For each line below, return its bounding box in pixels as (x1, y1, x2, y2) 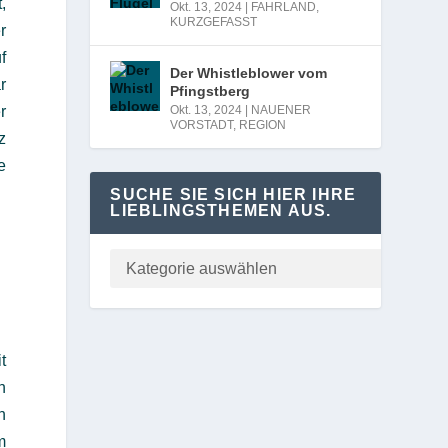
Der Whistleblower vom (170, 64, 328, 81)
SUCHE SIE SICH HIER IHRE (110, 185, 357, 203)
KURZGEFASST (170, 14, 258, 29)
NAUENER (251, 102, 312, 117)
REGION (239, 117, 287, 132)
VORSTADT (170, 117, 234, 132)
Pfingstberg (170, 82, 251, 99)
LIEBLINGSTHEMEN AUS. (110, 201, 332, 219)
